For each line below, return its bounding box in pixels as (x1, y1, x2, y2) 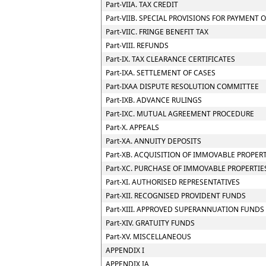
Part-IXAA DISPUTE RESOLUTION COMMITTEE (106, 81, 259, 91)
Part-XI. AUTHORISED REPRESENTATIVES (106, 177, 240, 187)
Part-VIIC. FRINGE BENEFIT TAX (106, 27, 208, 37)
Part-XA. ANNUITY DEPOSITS (106, 136, 201, 146)
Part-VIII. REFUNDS (106, 40, 169, 50)
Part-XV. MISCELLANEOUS (106, 232, 191, 242)
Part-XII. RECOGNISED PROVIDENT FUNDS (106, 191, 246, 201)
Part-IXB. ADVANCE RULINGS (106, 95, 202, 105)
